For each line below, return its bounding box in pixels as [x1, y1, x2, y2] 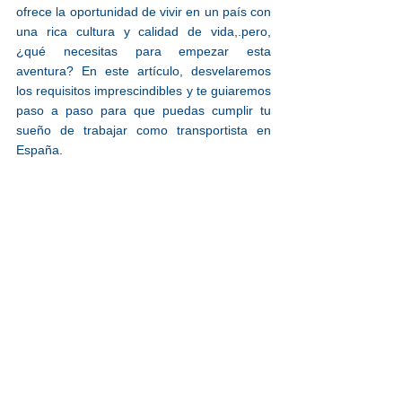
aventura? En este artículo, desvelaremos [16, 64, 271, 78]
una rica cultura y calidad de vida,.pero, [16, 24, 271, 39]
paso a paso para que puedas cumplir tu [16, 103, 271, 118]
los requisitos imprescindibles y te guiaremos [16, 83, 271, 98]
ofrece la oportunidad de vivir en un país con [16, 4, 271, 19]
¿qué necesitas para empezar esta [16, 44, 271, 58]
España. [16, 143, 63, 157]
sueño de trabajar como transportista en [16, 123, 271, 137]
